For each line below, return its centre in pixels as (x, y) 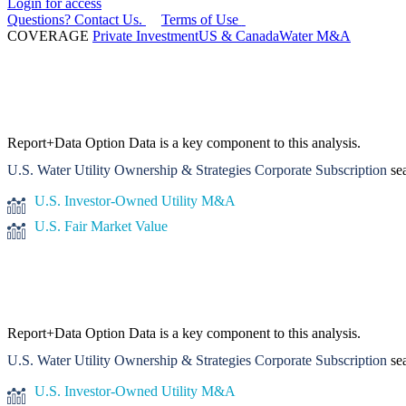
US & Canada (239, 35)
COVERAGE (48, 35)
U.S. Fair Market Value (101, 226)
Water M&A (315, 35)
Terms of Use (201, 19)
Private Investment (145, 35)
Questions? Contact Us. (75, 19)
